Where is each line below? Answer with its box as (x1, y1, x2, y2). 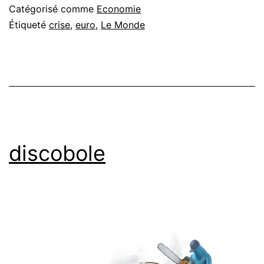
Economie (97, 2, 141, 15)
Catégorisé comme (9, 2, 97, 15)
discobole (9, 140, 105, 166)
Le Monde (101, 18, 145, 31)
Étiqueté (9, 18, 49, 31)
